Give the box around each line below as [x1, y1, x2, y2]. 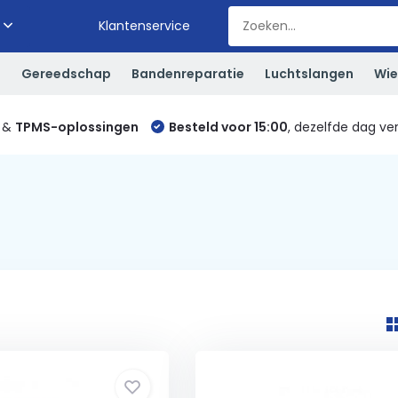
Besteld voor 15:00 [168, 117, 288, 136]
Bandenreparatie [131, 64, 244, 83]
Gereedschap [20, 64, 111, 83]
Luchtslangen [264, 64, 354, 83]
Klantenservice [99, 17, 191, 35]
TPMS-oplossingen [14, 117, 139, 136]
